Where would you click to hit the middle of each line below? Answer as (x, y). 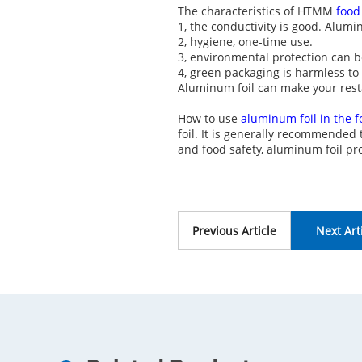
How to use (209, 118)
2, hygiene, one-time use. (245, 42)
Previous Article (234, 231)
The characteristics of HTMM (257, 11)
